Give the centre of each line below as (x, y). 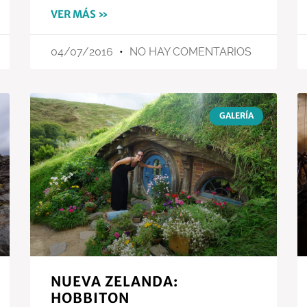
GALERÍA (236, 116)
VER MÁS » (79, 14)
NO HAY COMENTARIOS (189, 52)
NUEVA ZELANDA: (114, 281)
